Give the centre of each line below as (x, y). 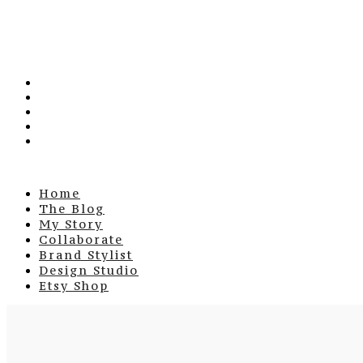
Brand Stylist (86, 255)
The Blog (72, 209)
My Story (71, 224)
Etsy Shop (74, 286)
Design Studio (89, 270)
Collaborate (81, 239)
